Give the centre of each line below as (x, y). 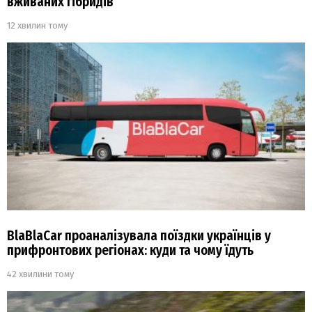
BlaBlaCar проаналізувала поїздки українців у (139, 236)
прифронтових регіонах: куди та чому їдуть (130, 251)
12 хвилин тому (37, 26)
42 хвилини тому (40, 274)
